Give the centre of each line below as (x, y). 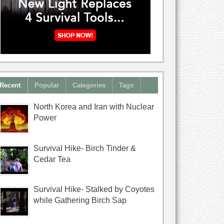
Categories (89, 85)
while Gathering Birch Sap (80, 200)
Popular (46, 85)
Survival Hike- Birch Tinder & (84, 148)
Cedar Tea (52, 159)
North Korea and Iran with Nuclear (93, 106)
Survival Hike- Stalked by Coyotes (94, 189)
